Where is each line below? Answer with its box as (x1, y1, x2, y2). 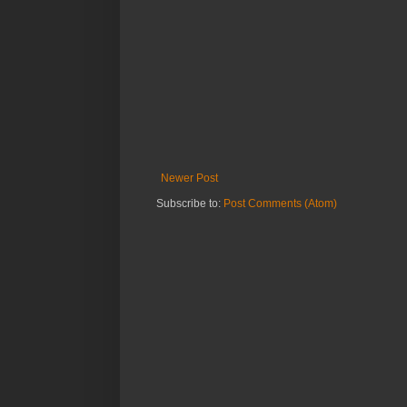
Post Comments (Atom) (223, 197, 337, 211)
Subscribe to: (156, 197, 223, 211)
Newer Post (161, 172, 218, 185)
